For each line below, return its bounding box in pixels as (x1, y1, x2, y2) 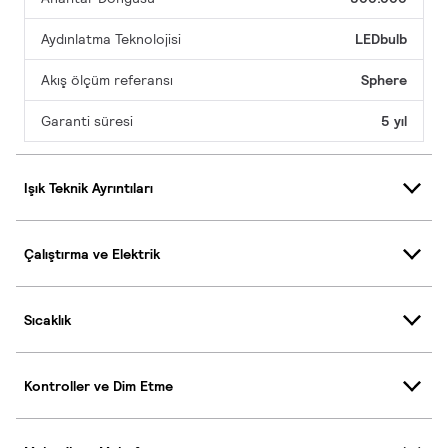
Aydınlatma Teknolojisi (41, 30, 181, 49)
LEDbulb (355, 30, 407, 49)
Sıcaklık (24, 310, 71, 329)
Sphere (361, 71, 407, 90)
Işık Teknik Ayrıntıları (24, 178, 153, 197)
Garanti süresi (41, 112, 133, 131)
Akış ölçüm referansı (41, 71, 173, 90)
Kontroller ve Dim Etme (24, 376, 173, 395)
